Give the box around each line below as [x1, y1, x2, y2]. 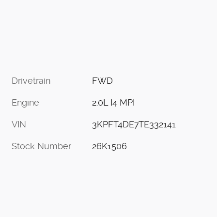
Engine [12, 97, 39, 108]
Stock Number [12, 140, 71, 151]
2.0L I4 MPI [92, 97, 135, 108]
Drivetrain [12, 75, 50, 86]
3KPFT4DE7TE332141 [92, 119, 176, 129]
